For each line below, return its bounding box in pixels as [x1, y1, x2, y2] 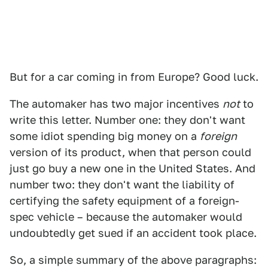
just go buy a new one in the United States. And [10, 162, 255, 175]
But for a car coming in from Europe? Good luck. [10, 71, 258, 83]
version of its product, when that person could [10, 146, 251, 159]
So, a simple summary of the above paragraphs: [10, 254, 257, 266]
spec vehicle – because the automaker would [10, 211, 242, 223]
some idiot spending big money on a [10, 130, 200, 142]
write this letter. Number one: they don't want [10, 114, 245, 126]
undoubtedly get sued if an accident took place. [10, 227, 257, 239]
